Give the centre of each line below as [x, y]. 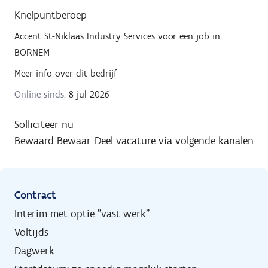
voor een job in [189, 36]
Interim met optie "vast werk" [82, 213]
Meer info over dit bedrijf [66, 73]
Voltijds [31, 232]
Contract [35, 195]
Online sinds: [40, 94]
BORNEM [32, 52]
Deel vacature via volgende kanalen [174, 140]
